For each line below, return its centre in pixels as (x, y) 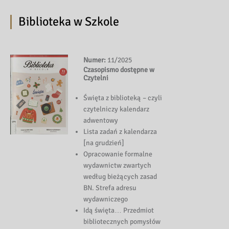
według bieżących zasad (120, 177)
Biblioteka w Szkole (69, 21)
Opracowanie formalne (118, 154)
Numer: (95, 60)
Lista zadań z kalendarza (120, 132)
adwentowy (101, 121)
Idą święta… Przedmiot (119, 211)
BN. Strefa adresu (110, 188)
